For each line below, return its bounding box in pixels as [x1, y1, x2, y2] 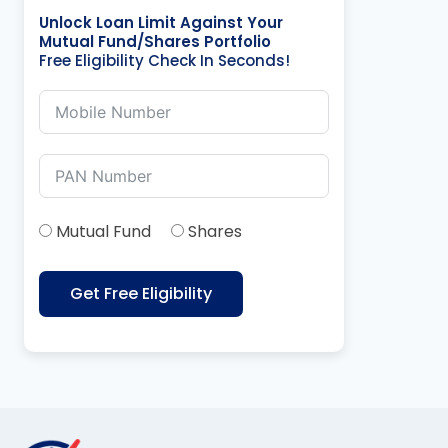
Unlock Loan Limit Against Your [39, 11, 283, 33]
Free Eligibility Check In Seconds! [39, 49, 290, 71]
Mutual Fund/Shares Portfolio [39, 30, 271, 52]
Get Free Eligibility [70, 281, 212, 305]
